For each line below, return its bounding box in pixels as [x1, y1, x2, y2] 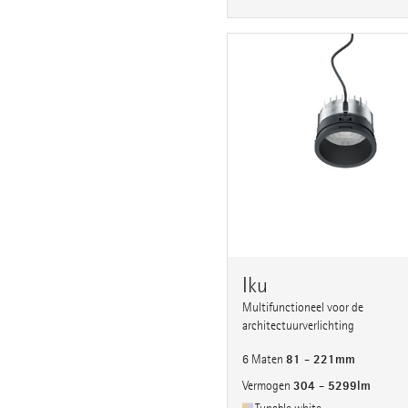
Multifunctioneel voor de [242, 300, 363, 316]
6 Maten [242, 352, 286, 368]
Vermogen [242, 378, 293, 394]
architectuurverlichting [242, 318, 354, 334]
